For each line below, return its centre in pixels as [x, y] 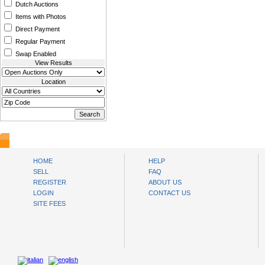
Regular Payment [39, 41]
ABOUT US [165, 182]
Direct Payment [37, 29]
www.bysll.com [33, 140]
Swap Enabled [35, 54]
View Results [53, 63]
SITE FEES [49, 203]
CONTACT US [169, 193]
